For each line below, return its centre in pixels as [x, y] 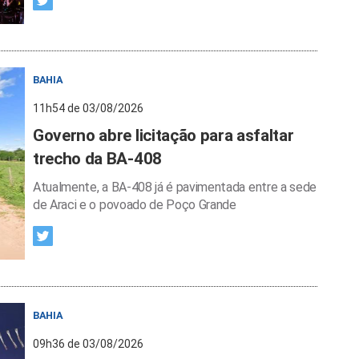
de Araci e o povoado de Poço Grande [135, 205]
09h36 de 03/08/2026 [88, 344]
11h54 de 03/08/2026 [88, 108]
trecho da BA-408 [97, 159]
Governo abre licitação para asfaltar [163, 135]
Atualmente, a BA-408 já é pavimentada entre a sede [175, 187]
